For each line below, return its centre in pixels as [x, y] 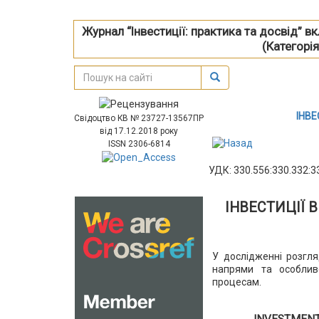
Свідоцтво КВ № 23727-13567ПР [139, 119]
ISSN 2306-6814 [139, 144]
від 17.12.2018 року [139, 131]
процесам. [237, 282]
